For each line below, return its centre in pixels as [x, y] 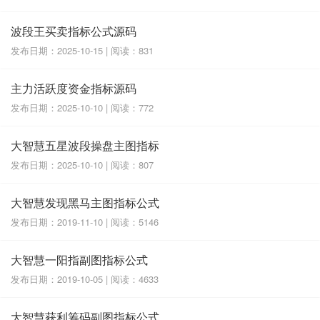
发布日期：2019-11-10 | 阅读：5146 [85, 221]
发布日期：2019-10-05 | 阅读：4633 [85, 279]
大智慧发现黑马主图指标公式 [85, 202]
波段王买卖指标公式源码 [74, 31]
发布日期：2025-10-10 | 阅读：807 [82, 164]
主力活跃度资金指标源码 [74, 88]
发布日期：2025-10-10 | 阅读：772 [82, 107]
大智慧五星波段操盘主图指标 [85, 145]
